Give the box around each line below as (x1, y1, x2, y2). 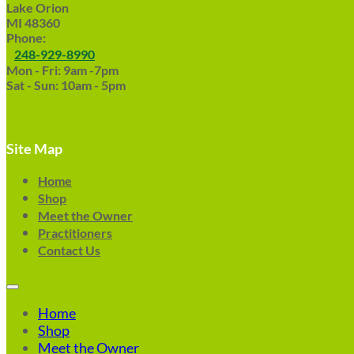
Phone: (6, 30, 46, 45)
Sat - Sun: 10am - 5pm (6, 77, 126, 92)
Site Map (6, 140, 62, 157)
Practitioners (38, 225, 112, 240)
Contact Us (38, 243, 100, 258)
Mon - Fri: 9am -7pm (6, 62, 119, 77)
